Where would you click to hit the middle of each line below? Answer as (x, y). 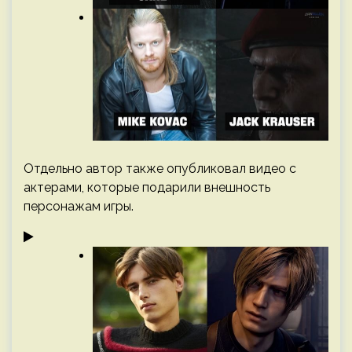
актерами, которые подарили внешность (147, 188)
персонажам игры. (79, 207)
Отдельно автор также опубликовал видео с (160, 169)
